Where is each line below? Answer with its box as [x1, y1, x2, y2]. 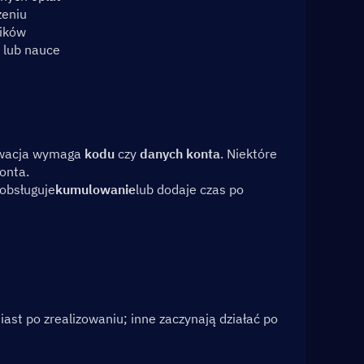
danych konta [139, 145, 220, 162]
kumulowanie [54, 181, 136, 197]
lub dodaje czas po [135, 181, 244, 197]
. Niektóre [219, 145, 277, 162]
